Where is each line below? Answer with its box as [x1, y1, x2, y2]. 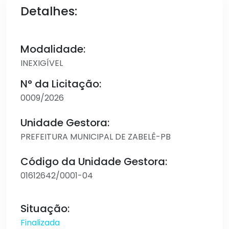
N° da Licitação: [20, 77, 101, 91]
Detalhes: [20, 3, 77, 19]
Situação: [20, 201, 70, 216]
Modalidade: [20, 42, 85, 56]
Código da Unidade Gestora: [20, 154, 167, 169]
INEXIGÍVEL [20, 57, 63, 69]
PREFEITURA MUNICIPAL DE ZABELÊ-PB [20, 131, 171, 143]
